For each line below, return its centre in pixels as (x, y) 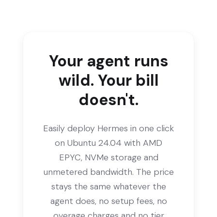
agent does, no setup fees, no (108, 201)
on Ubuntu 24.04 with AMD (108, 143)
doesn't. (108, 100)
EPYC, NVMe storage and (108, 157)
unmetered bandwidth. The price (108, 172)
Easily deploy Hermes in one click (108, 128)
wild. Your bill (108, 80)
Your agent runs (108, 61)
